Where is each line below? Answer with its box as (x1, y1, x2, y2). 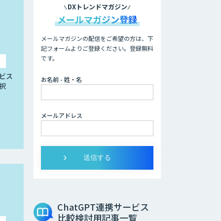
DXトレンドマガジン (67, 2, 127, 11)
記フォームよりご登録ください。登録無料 (41, 44, 153, 52)
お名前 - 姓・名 (41, 75, 82, 83)
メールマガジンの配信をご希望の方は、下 (41, 34, 153, 42)
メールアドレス (41, 111, 82, 119)
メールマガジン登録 (57, 13, 137, 26)
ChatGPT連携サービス (57, 200, 149, 213)
